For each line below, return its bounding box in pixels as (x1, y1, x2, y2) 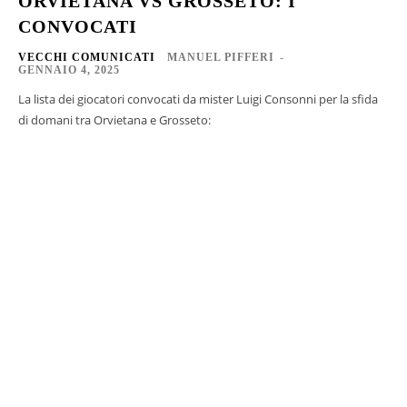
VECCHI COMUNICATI (18, 50, 155, 64)
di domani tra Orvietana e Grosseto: (18, 111, 211, 128)
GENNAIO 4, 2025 (18, 63, 120, 76)
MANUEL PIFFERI (167, 50, 274, 64)
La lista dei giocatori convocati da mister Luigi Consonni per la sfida (18, 90, 378, 107)
